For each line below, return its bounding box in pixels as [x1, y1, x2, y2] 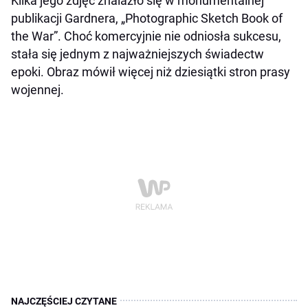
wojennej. [11, 82, 64, 98]
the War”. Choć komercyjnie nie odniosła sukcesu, [11, 29, 281, 44]
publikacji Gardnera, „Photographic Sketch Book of [11, 11, 283, 26]
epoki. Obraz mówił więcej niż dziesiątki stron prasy [11, 65, 290, 80]
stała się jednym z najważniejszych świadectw [11, 47, 264, 62]
